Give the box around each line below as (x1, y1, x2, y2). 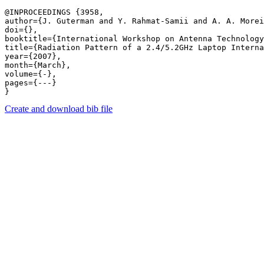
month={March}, (5, 61, 71, 70)
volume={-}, (5, 70, 57, 78)
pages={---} (5, 78, 61, 87)
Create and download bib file (5, 104, 113, 114)
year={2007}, (5, 52, 61, 61)
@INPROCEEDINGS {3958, (5, 8, 104, 16)
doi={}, (5, 25, 38, 34)
